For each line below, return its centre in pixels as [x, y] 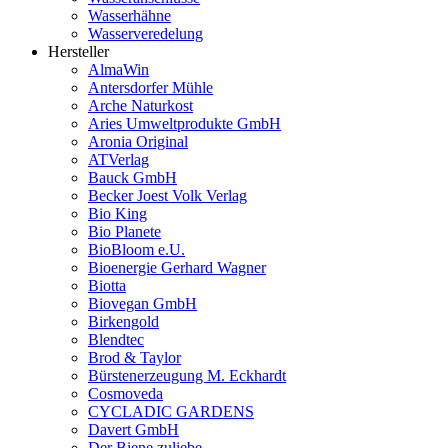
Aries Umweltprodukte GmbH [184, 123]
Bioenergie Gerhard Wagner [177, 267]
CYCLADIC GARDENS [171, 411]
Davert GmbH [133, 429]
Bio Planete [124, 231]
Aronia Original [138, 141]
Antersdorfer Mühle [150, 87]
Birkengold [123, 321]
